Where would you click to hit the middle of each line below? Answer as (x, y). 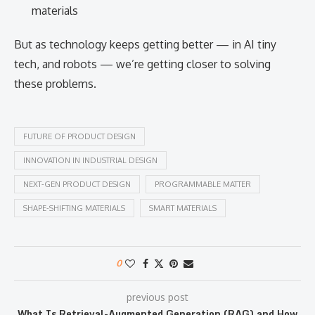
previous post (157, 297)
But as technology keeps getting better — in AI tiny (145, 44)
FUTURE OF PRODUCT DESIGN (79, 136)
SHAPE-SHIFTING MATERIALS (74, 208)
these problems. (55, 84)
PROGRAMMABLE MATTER (203, 184)
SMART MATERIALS (183, 208)
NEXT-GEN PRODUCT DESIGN (77, 184)
